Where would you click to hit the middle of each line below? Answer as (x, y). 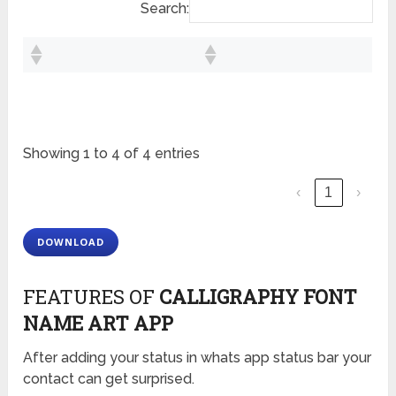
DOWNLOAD (71, 242)
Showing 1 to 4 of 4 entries (112, 153)
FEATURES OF (91, 297)
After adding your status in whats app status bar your (198, 358)
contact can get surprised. (109, 379)
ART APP (129, 324)
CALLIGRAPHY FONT (259, 297)
